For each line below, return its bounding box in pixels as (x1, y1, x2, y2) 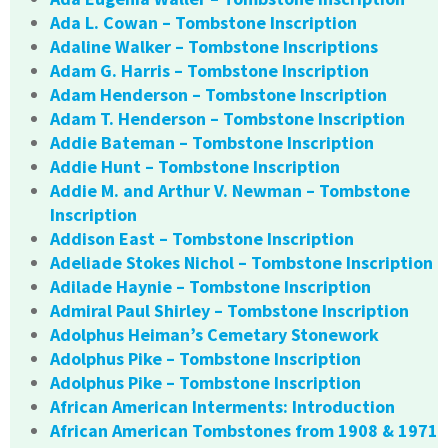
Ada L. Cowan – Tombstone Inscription (50, 11, 357, 35)
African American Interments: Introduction (50, 395, 395, 419)
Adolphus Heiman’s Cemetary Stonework (50, 323, 379, 347)
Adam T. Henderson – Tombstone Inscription (50, 107, 405, 131)
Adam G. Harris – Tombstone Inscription (50, 59, 369, 83)
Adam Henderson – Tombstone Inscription (50, 83, 387, 107)
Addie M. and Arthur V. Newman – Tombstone (50, 179, 410, 203)
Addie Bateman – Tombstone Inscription (50, 131, 374, 155)
